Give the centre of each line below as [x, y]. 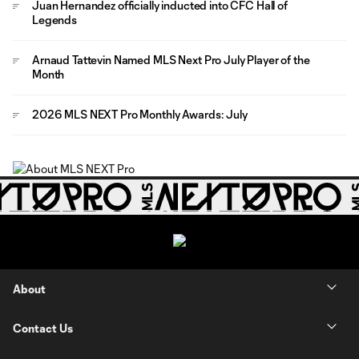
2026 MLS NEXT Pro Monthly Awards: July [140, 114]
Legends [55, 20]
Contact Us [43, 328]
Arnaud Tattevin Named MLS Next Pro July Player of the [171, 60]
